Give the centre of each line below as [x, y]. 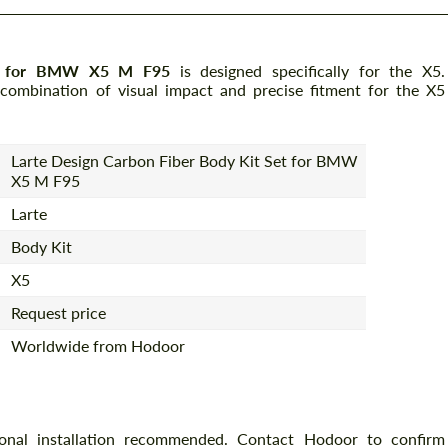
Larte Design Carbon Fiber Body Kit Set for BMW [185, 160]
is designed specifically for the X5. [308, 70]
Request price [59, 312]
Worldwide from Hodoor [98, 345]
